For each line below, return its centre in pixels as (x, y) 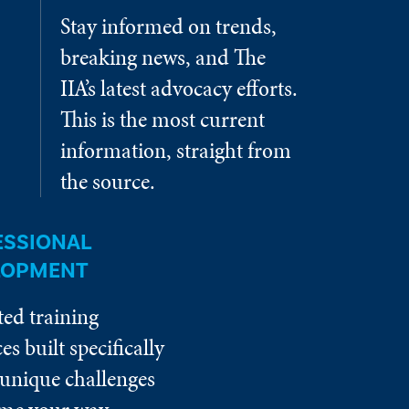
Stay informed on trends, (168, 26)
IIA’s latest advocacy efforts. (178, 88)
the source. (107, 181)
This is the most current (162, 119)
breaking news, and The (163, 57)
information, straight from (175, 150)
